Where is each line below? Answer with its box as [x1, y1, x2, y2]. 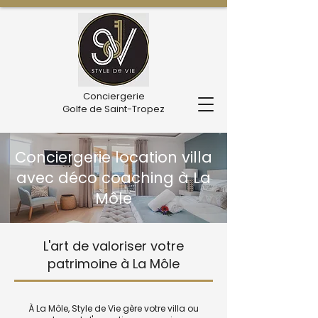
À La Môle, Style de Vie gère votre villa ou [28, 302, 199, 314]
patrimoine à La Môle [48, 255, 180, 273]
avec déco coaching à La [16, 168, 211, 188]
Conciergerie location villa [15, 147, 212, 168]
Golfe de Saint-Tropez [62, 102, 165, 116]
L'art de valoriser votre [43, 237, 184, 255]
